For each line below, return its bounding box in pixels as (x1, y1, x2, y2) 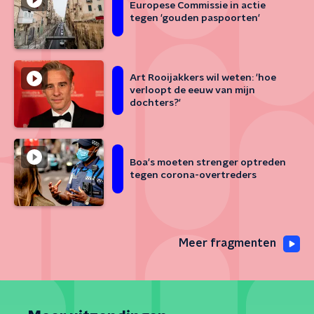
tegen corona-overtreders (130, 170, 257, 180)
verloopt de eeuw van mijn (130, 86, 255, 95)
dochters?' (130, 98, 181, 108)
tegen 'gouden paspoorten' (130, 13, 260, 23)
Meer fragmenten (179, 238, 276, 249)
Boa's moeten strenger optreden (130, 158, 286, 168)
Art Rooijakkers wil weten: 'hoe (130, 73, 276, 83)
